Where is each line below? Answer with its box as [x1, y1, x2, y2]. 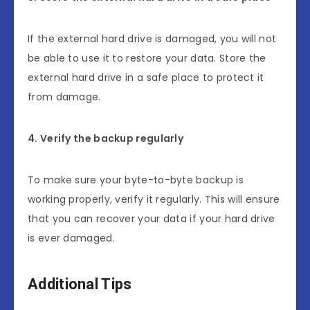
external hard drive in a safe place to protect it [28, 70, 264, 84]
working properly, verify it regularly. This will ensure [28, 192, 280, 206]
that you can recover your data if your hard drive [28, 211, 275, 226]
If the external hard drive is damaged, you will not [28, 31, 277, 46]
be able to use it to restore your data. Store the [28, 51, 266, 65]
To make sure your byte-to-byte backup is [28, 172, 244, 187]
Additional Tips [28, 275, 132, 293]
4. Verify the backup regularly [28, 131, 183, 145]
